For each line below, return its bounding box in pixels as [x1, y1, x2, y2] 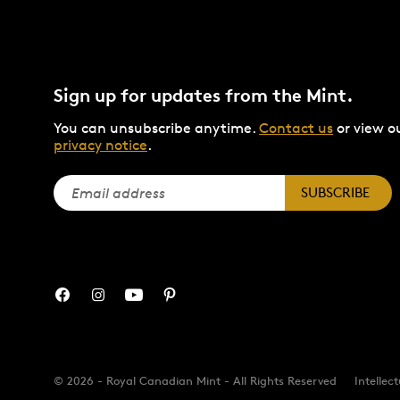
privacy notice [54, 137, 147, 154]
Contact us [259, 120, 333, 137]
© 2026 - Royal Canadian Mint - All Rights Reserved [54, 372, 337, 387]
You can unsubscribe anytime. [54, 120, 259, 137]
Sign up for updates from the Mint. [54, 84, 354, 107]
